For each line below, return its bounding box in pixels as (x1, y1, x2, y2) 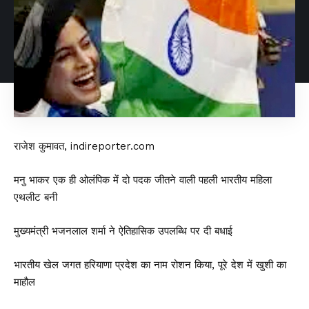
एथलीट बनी (14, 190, 57, 203)
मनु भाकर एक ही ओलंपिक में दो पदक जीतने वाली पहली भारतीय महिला (14, 173, 272, 186)
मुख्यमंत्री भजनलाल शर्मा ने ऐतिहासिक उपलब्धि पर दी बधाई (14, 224, 232, 237)
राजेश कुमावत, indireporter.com (14, 139, 154, 152)
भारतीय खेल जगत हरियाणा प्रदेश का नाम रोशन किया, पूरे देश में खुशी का (14, 258, 286, 271)
